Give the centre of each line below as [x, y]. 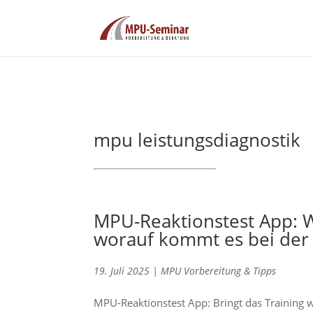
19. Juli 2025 [122, 271]
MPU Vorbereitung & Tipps [219, 271]
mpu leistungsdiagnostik [197, 140]
